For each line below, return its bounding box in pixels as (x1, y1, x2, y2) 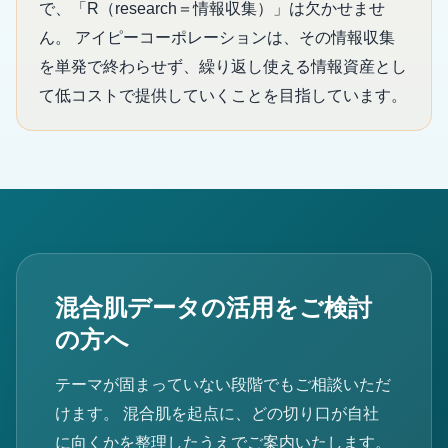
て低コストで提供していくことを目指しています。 (39, 86, 407, 104)
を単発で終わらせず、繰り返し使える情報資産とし (39, 57, 407, 75)
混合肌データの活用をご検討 (55, 293, 372, 321)
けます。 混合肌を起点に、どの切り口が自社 (55, 404, 379, 422)
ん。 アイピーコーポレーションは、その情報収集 (39, 28, 395, 46)
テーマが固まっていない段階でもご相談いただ (55, 375, 391, 393)
